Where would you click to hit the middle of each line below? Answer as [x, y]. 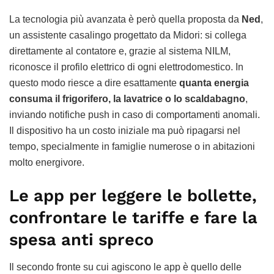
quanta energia [214, 83]
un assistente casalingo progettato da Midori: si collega [128, 35]
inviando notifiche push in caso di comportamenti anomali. [135, 115]
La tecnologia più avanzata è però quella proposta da [125, 20]
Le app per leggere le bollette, [133, 195]
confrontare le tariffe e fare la [133, 217]
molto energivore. [47, 163]
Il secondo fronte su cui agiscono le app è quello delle [125, 267]
